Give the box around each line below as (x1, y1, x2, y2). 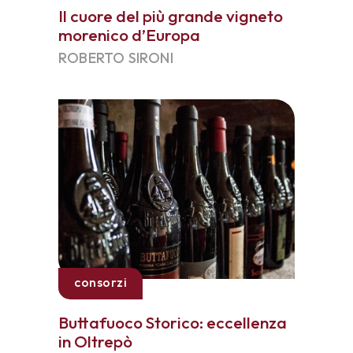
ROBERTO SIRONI (58, 49, 173, 67)
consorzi (74, 274, 127, 290)
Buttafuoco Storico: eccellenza (58, 312, 287, 333)
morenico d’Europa (58, 24, 200, 45)
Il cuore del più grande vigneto (58, 6, 283, 26)
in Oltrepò (58, 331, 132, 351)
